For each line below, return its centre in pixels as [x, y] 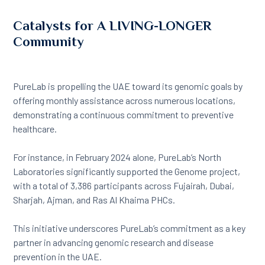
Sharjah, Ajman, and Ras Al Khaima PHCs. [95, 200]
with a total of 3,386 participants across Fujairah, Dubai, [124, 186]
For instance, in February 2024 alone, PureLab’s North [117, 157]
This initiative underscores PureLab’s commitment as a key [130, 228]
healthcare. [35, 129]
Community [49, 42]
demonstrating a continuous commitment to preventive [124, 115]
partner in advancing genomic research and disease [114, 243]
